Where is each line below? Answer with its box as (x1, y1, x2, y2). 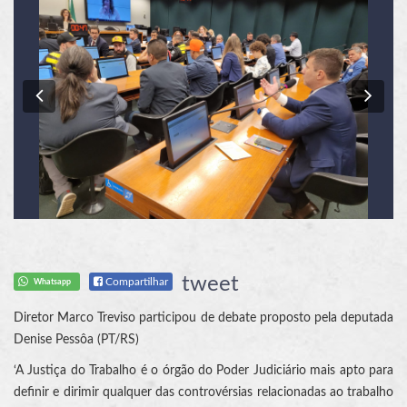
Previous (42, 84, 125, 106)
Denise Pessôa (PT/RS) (14, 333, 139, 347)
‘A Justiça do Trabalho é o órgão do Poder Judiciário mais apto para (14, 364, 393, 378)
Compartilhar (103, 276, 169, 288)
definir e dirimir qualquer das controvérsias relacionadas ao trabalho (14, 386, 393, 400)
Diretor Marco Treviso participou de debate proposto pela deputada (14, 312, 393, 325)
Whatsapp (33, 277, 71, 287)
